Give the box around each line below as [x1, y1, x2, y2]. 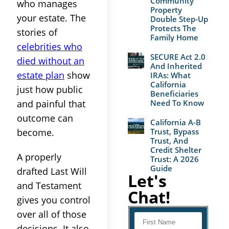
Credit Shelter [150, 145, 201, 155]
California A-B [150, 117, 201, 128]
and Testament [17, 179, 81, 192]
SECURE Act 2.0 [150, 52, 205, 62]
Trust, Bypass [150, 126, 199, 137]
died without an [17, 54, 84, 67]
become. [17, 126, 54, 139]
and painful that [17, 97, 85, 110]
